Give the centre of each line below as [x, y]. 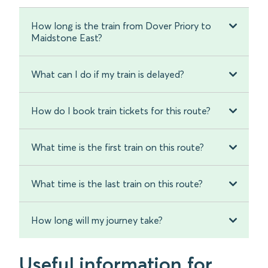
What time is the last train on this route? [117, 184]
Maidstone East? [67, 38]
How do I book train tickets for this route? [121, 111]
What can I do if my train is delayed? [108, 74]
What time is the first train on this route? [118, 147]
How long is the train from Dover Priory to [121, 26]
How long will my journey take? [97, 220]
